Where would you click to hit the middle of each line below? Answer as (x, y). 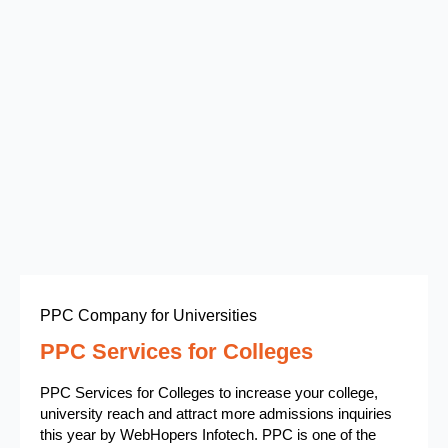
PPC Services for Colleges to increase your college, (209, 392)
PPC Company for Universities (148, 315)
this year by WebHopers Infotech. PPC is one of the (208, 434)
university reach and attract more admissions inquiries (216, 413)
